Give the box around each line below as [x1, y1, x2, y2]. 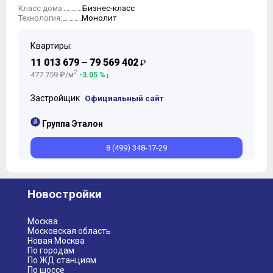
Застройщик [30, 93, 82, 103]
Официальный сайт [85, 93, 163, 103]
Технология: [18, 13, 62, 23]
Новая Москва [27, 236, 85, 246]
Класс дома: [18, 4, 64, 13]
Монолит [82, 13, 117, 23]
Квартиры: [30, 41, 72, 51]
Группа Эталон [42, 118, 103, 129]
